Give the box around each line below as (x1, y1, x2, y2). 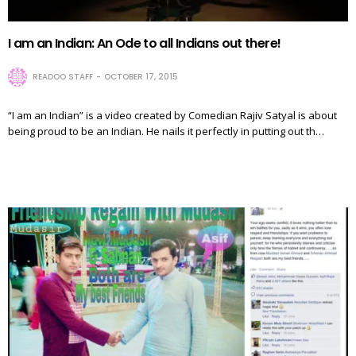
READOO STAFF (33, 70, 93, 83)
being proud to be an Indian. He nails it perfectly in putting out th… (8, 123, 324, 138)
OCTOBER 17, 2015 (104, 70, 178, 83)
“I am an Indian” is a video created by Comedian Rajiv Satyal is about (8, 107, 337, 122)
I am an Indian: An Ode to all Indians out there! (8, 33, 281, 52)
